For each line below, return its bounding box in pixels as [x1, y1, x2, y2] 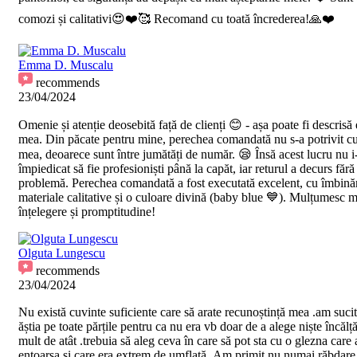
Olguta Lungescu [18, 246, 105, 261]
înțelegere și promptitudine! [18, 205, 155, 219]
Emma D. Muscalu [18, 58, 113, 73]
